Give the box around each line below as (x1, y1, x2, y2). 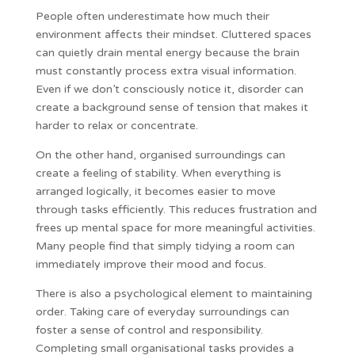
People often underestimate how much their (35, 10, 269, 23)
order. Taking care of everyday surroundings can (35, 305, 289, 319)
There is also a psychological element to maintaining (35, 287, 312, 300)
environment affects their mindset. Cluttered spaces (35, 28, 311, 41)
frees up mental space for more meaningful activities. (35, 221, 315, 235)
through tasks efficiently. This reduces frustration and (35, 203, 317, 216)
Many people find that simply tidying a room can (35, 239, 295, 253)
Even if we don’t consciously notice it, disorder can (35, 82, 303, 96)
